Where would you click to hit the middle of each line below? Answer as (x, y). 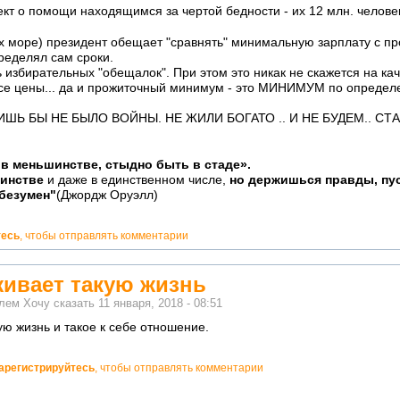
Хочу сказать (59, 303)
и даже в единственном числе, (137, 180)
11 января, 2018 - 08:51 (160, 303)
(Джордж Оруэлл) (107, 196)
